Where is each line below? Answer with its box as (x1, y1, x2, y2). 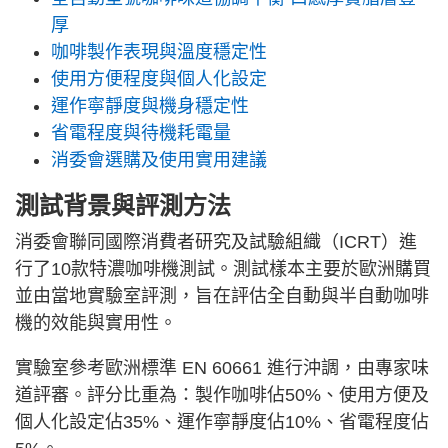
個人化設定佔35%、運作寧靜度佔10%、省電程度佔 (15, 412, 429, 433)
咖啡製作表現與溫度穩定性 (51, 42, 267, 63)
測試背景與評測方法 (15, 192, 231, 220)
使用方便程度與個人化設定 (51, 69, 267, 90)
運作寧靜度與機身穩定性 (51, 96, 249, 117)
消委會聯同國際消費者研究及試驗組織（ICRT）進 (15, 232, 417, 253)
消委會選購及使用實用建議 (51, 150, 267, 171)
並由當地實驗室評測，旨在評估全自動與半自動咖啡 (15, 286, 429, 307)
